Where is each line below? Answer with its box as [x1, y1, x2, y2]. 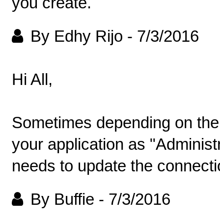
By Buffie [30, 191, 94, 208]
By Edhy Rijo [30, 27, 123, 45]
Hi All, [12, 71, 53, 88]
